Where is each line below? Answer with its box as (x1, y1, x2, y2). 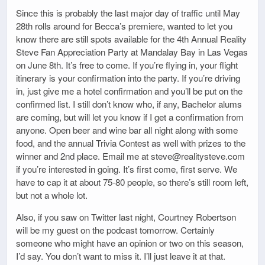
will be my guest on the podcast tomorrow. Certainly (16, 223, 215, 236)
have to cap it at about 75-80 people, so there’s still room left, (16, 175, 248, 188)
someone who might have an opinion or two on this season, (16, 236, 244, 249)
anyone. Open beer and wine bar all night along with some (16, 123, 238, 136)
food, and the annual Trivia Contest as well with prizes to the (16, 136, 245, 149)
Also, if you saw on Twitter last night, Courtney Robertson (16, 210, 236, 223)
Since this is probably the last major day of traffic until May (16, 6, 240, 19)
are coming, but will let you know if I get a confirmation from (16, 110, 244, 123)
